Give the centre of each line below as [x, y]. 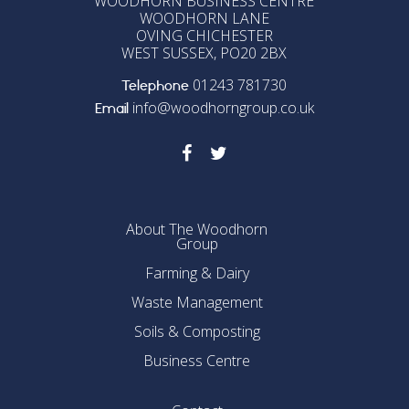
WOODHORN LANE [204, 18]
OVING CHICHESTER [204, 36]
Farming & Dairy [197, 273]
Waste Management [197, 303]
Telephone [156, 91]
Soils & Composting [197, 332]
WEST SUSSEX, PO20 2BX [204, 53]
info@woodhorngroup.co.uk [221, 108]
